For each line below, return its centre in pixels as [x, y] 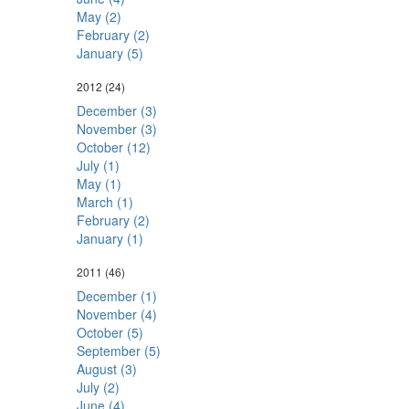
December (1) [116, 296]
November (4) [116, 314]
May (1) [99, 184]
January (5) [110, 53]
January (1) [110, 238]
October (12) [113, 147]
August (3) [106, 369]
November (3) [116, 129]
